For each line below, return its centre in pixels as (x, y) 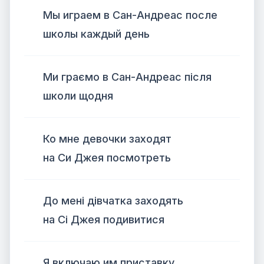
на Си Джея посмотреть (107, 158)
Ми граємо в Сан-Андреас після (127, 77)
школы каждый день (96, 34)
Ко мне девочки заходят (107, 139)
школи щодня (78, 96)
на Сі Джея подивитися (104, 220)
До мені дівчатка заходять (113, 201)
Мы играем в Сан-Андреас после (130, 15)
